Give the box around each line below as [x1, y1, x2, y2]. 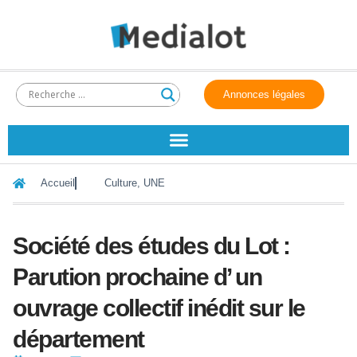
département [13, 325, 144, 352]
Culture [104, 177, 137, 189]
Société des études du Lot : [13, 232, 290, 259]
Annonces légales [223, 88, 306, 100]
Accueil [41, 177, 75, 189]
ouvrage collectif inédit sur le [13, 294, 305, 321]
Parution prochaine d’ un [13, 263, 261, 290]
